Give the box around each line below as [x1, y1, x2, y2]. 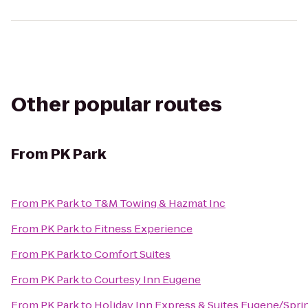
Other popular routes [11, 91, 222, 118]
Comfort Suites [94, 247, 170, 261]
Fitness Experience [94, 221, 192, 236]
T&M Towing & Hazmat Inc [94, 196, 225, 210]
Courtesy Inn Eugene [94, 272, 201, 287]
